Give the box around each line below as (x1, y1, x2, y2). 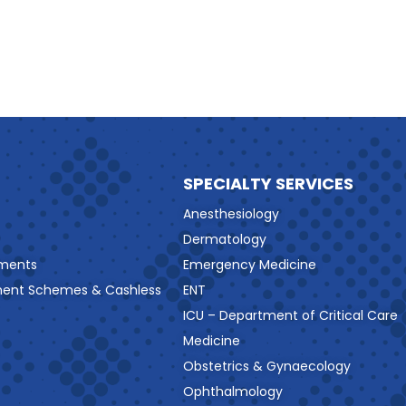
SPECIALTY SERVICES (183, 172, 353, 196)
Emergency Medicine (183, 256, 316, 275)
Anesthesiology (183, 205, 279, 224)
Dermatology (183, 230, 266, 249)
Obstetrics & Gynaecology (183, 357, 351, 376)
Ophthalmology (183, 382, 283, 401)
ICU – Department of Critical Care (183, 306, 398, 325)
